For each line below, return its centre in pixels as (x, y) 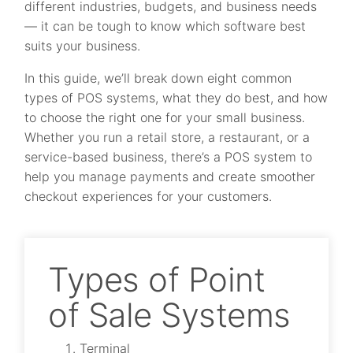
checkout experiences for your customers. (150, 196)
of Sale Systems (169, 315)
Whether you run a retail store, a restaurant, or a (167, 137)
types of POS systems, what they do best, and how (176, 98)
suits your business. (83, 46)
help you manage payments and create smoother (170, 176)
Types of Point (157, 279)
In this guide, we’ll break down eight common (158, 78)
